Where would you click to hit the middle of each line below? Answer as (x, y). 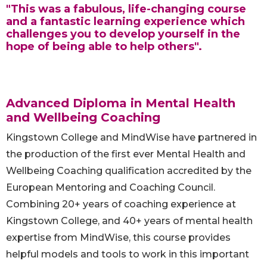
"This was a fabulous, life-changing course (126, 9)
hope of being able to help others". (104, 47)
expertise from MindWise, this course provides (118, 238)
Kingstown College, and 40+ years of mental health (129, 221)
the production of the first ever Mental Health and (126, 154)
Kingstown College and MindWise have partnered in (131, 138)
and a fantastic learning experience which (125, 22)
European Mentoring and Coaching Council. (111, 188)
